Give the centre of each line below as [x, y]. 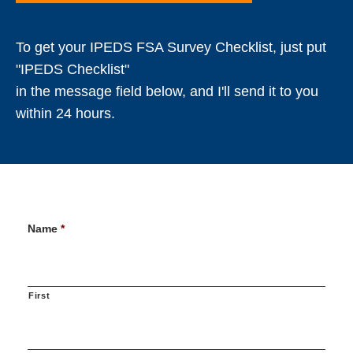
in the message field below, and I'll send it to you [167, 92]
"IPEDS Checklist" [72, 70]
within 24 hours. [65, 114]
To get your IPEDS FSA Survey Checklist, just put [171, 48]
